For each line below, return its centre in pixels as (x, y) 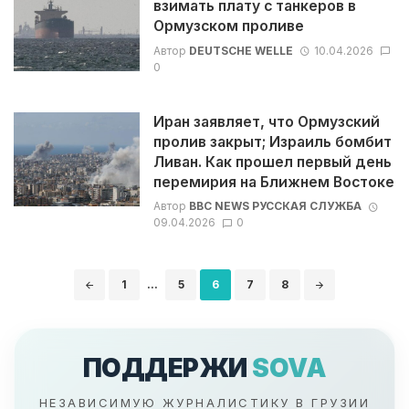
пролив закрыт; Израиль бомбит (272, 142)
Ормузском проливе (228, 26)
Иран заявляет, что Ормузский (266, 121)
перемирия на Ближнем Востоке (273, 182)
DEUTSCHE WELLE (241, 50)
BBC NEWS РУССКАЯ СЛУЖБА (275, 205)
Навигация (50, 277)
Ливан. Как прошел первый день (272, 162)
